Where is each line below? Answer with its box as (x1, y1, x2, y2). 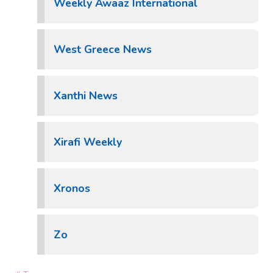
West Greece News (54, 42, 152, 57)
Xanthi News (54, 88, 118, 103)
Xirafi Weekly (54, 135, 122, 149)
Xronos (54, 181, 90, 196)
